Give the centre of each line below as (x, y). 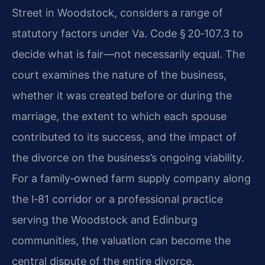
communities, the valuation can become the (121, 240)
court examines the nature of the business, (119, 75)
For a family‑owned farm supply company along (131, 178)
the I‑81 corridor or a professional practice (117, 199)
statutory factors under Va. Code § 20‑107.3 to (127, 33)
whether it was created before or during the (122, 95)
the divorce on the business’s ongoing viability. (128, 157)
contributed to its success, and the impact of (124, 137)
